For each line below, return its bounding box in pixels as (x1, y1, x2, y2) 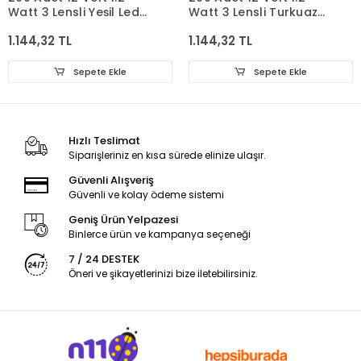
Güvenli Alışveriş (68, 172, 154, 188)
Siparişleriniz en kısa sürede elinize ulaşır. (68, 148, 266, 162)
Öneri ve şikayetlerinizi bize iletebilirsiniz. (68, 267, 258, 280)
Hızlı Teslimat (68, 133, 140, 148)
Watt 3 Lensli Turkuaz (189, 4, 318, 20)
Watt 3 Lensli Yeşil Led (8, 4, 139, 20)
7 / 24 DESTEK (68, 251, 139, 267)
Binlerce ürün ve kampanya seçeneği (68, 227, 251, 241)
